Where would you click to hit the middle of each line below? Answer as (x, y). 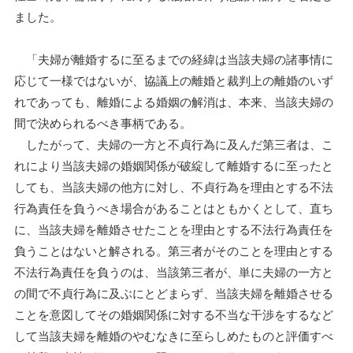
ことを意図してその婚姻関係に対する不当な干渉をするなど (174, 314)
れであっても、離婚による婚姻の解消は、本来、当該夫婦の (174, 101)
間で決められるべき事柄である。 (103, 123)
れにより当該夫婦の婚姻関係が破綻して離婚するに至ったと (174, 165)
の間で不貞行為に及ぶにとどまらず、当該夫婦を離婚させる (174, 293)
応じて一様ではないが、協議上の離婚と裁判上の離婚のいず (174, 80)
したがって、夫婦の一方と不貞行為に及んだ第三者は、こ (174, 144)
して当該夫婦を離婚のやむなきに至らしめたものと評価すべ (174, 335)
